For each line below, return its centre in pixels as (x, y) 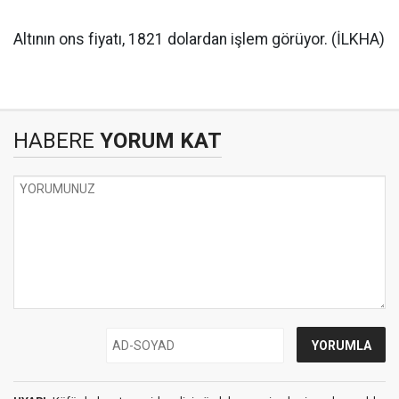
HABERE (54, 141)
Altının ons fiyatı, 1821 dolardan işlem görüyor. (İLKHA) (199, 39)
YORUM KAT (158, 141)
